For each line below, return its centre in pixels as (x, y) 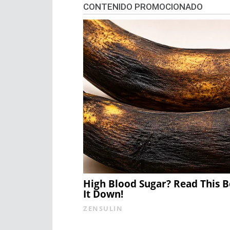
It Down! (103, 194)
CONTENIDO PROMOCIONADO (143, 7)
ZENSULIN (103, 209)
